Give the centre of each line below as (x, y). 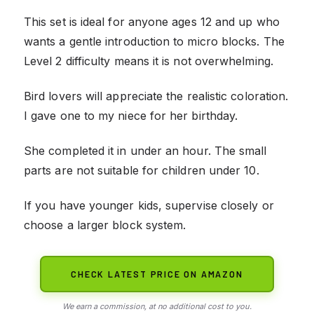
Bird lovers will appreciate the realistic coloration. (156, 96)
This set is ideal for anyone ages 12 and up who (152, 21)
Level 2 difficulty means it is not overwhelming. (149, 61)
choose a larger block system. (105, 225)
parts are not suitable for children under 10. (142, 170)
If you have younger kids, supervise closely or (149, 205)
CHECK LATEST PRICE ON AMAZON (157, 274)
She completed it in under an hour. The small (145, 150)
